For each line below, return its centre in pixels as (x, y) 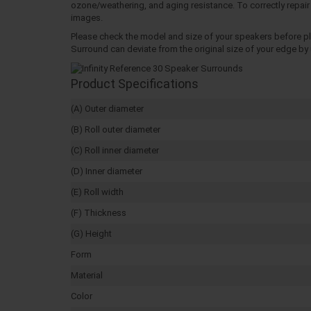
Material (87, 275)
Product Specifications (135, 83)
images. (87, 18)
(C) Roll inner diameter (115, 150)
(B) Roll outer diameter (116, 129)
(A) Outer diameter (107, 108)
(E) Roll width (97, 192)
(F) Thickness (99, 212)
